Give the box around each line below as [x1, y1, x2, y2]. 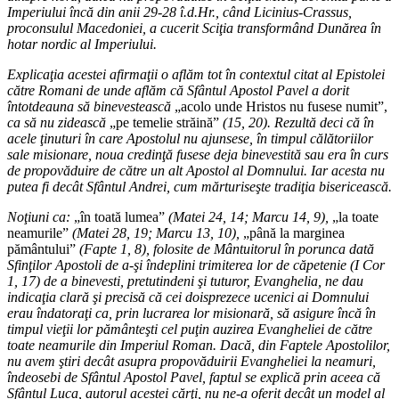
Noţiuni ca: [7, 208, 70, 224]
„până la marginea [240, 224, 345, 240]
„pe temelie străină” [106, 114, 223, 130]
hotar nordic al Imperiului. [7, 36, 157, 52]
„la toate [329, 208, 379, 224]
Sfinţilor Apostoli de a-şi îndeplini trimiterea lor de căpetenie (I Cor [7, 256, 385, 273]
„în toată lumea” [70, 208, 168, 224]
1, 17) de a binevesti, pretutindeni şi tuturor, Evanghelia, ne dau [7, 273, 363, 289]
